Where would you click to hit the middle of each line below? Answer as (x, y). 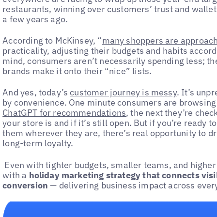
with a (16, 175)
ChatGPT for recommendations (64, 113)
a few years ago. (35, 19)
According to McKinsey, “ (52, 40)
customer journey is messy (123, 93)
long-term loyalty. (38, 143)
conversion (25, 185)
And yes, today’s (36, 93)
